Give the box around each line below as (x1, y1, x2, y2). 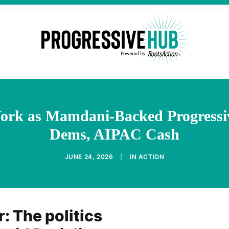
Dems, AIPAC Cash (50, 126, 179, 143)
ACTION (138, 153, 165, 161)
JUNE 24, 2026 (64, 153, 113, 161)
